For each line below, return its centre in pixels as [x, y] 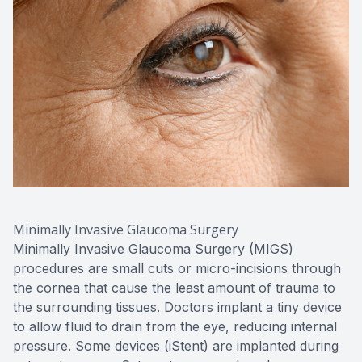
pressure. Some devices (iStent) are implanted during [176, 346]
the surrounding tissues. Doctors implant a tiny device [177, 307]
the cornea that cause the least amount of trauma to [174, 288]
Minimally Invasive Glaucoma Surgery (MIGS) [153, 249]
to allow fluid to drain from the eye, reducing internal [175, 327]
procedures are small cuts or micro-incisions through [177, 269]
